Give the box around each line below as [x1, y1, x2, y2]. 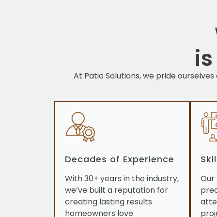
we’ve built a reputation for [65, 184, 168, 196]
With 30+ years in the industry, [65, 172, 179, 184]
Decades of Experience [65, 153, 174, 165]
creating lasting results [65, 196, 152, 207]
